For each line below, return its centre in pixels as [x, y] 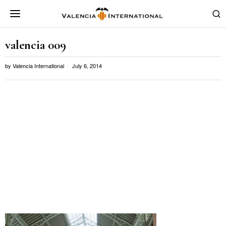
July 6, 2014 [86, 66]
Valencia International [38, 66]
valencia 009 [36, 45]
